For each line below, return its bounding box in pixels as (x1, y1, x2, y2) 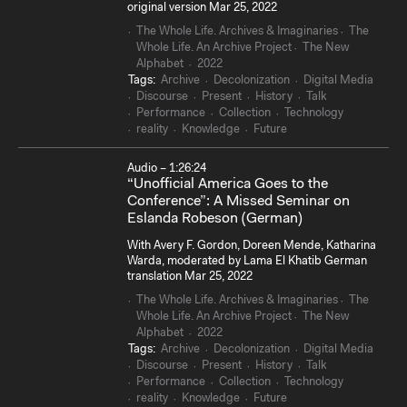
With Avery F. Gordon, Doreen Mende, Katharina (127, 239, 376, 252)
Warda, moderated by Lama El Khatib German (127, 254, 367, 267)
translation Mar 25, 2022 (127, 270, 253, 283)
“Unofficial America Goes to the (127, 177, 328, 193)
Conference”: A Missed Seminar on (127, 194, 350, 210)
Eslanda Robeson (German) (127, 212, 303, 227)
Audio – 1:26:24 (127, 163, 206, 175)
